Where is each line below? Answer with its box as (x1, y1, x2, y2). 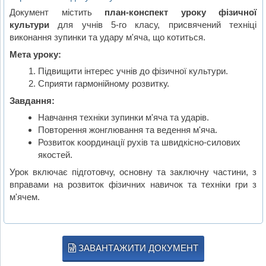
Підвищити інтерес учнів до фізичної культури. (37, 66, 228, 77)
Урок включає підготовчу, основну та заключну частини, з (9, 166, 257, 177)
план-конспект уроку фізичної (104, 7, 257, 17)
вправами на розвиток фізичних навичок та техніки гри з (9, 179, 257, 189)
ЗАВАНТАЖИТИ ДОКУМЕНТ (76, 242, 198, 253)
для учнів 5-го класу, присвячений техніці (49, 19, 257, 30)
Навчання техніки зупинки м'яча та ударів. (37, 112, 209, 123)
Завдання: (9, 95, 55, 106)
